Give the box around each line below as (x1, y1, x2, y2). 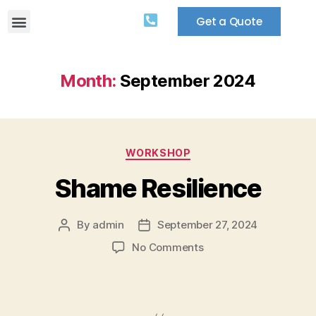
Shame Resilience (54, 172, 262, 204)
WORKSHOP (125, 147, 191, 159)
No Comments (132, 240, 204, 254)
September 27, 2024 (157, 217, 258, 231)
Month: (60, 71, 116, 91)
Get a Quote (196, 14, 262, 29)
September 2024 (119, 71, 256, 91)
